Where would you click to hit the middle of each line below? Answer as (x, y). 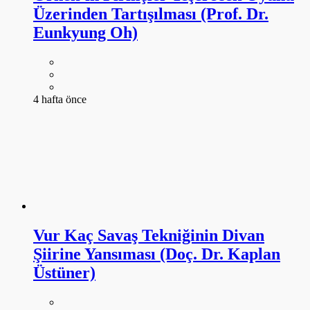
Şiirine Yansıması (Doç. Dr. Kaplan (157, 254)
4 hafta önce (60, 100)
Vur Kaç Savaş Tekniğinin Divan (149, 236)
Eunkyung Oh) (85, 33)
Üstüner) (64, 273)
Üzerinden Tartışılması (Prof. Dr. (151, 14)
